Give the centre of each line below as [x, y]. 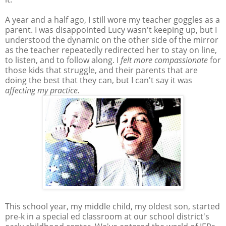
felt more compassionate [164, 60]
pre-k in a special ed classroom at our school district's [107, 216]
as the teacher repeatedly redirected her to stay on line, [111, 50]
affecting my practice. [43, 90]
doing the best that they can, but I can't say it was [99, 80]
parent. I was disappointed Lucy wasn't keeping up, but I [111, 30]
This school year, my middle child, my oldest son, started [112, 206]
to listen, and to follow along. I [63, 60]
